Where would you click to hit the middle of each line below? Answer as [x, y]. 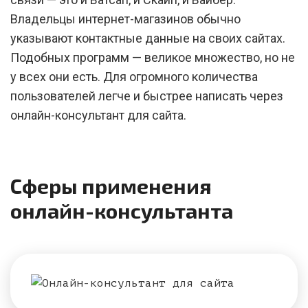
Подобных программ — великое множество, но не [153, 57]
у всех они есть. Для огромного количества [134, 77]
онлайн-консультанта [122, 210]
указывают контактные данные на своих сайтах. [148, 38]
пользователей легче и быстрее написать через [147, 96]
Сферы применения [111, 186]
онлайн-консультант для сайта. [98, 115]
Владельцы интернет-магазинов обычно [125, 19]
